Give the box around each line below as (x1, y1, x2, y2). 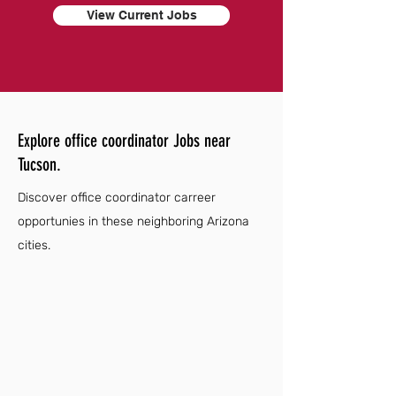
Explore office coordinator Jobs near (18, 130, 231, 151)
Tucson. (18, 154, 61, 175)
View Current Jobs (86, 8, 197, 22)
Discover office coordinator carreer (18, 190, 216, 205)
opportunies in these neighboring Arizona (18, 214, 249, 229)
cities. (18, 238, 50, 253)
